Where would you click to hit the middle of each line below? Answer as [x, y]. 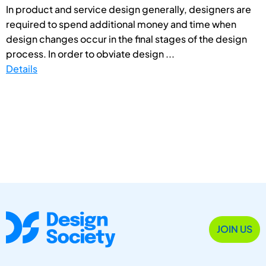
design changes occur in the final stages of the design [126, 39]
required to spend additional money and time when [121, 24]
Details [22, 68]
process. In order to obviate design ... [90, 53]
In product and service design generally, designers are [129, 9]
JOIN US [235, 229]
